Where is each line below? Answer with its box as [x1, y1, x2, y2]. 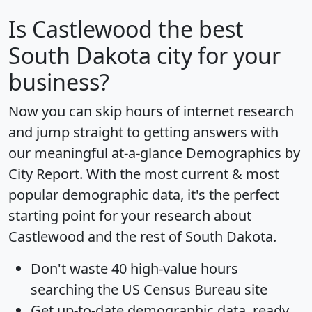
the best [153, 14, 244, 45]
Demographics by [186, 143, 300, 163]
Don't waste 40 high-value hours [31, 259, 238, 279]
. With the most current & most [79, 164, 279, 184]
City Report [8, 164, 79, 184]
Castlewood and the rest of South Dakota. [8, 227, 276, 247]
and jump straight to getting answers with [8, 123, 279, 142]
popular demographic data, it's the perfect [8, 185, 279, 205]
